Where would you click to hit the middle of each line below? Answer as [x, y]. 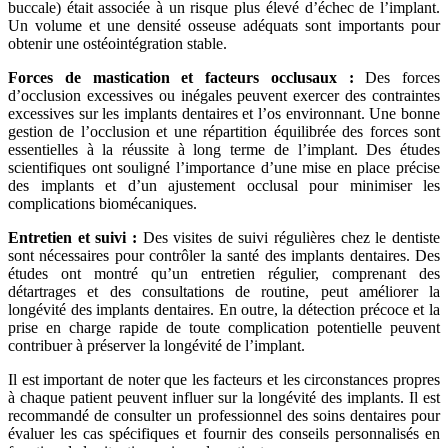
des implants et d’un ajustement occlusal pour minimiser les [224, 186]
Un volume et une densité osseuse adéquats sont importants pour [224, 26]
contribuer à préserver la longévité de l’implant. [156, 346]
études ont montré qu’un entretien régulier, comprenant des [224, 274]
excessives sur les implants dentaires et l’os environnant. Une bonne [224, 114]
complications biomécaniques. [102, 204]
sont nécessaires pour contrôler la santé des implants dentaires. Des [224, 256]
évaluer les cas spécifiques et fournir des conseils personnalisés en [224, 434]
